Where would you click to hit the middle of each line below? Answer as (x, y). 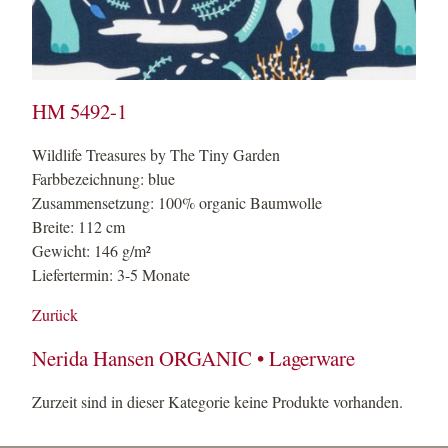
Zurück (55, 314)
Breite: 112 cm (78, 226)
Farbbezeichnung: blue (103, 178)
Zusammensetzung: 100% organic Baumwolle (177, 202)
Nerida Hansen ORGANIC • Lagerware (193, 358)
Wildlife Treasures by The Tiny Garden (156, 154)
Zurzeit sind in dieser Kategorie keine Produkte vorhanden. (217, 401)
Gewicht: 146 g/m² (91, 250)
